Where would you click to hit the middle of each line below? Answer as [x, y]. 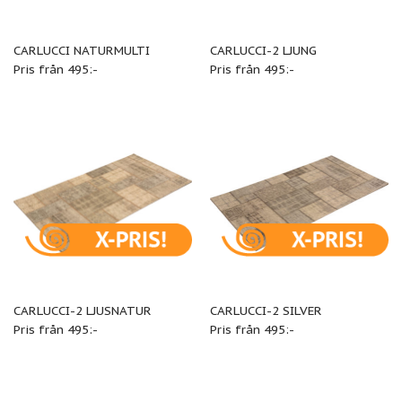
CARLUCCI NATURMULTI [81, 51]
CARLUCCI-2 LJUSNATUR [82, 310]
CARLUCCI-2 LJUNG [263, 51]
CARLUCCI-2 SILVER [266, 310]
